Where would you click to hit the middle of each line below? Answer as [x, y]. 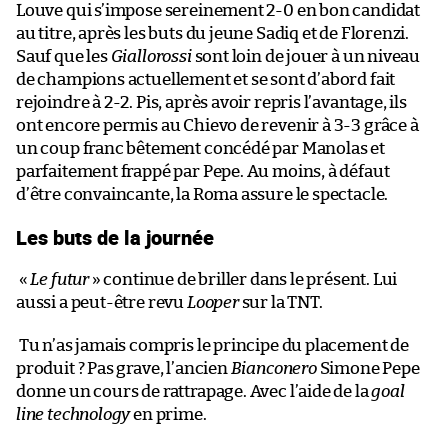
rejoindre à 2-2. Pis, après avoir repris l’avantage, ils [211, 102]
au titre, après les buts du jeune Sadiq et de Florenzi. [213, 33]
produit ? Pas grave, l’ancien [123, 368]
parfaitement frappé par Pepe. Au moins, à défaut [203, 171]
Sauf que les [63, 56]
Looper [212, 302]
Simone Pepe [368, 368]
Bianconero [273, 368]
